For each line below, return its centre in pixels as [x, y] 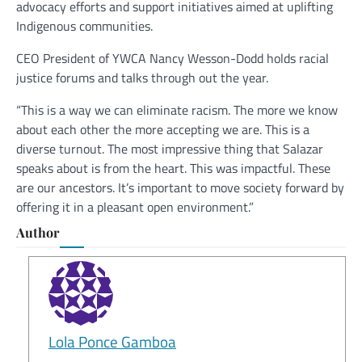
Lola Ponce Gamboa [112, 342]
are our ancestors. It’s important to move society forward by [180, 188]
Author [38, 233]
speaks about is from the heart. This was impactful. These [173, 168]
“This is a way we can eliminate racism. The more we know [177, 110]
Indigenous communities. [84, 26]
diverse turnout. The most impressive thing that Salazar [170, 149]
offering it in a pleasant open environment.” [135, 207]
